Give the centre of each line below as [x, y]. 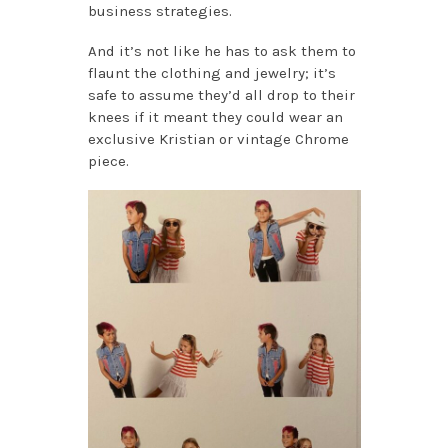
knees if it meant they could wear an [215, 117]
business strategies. [163, 11]
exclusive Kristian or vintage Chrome [218, 139]
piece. [110, 161]
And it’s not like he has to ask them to [221, 51]
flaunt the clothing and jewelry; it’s [211, 73]
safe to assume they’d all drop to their [221, 95]
